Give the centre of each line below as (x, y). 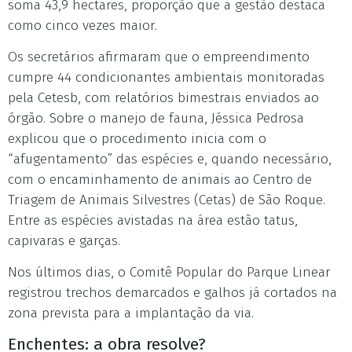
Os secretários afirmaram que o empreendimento (159, 57)
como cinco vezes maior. (82, 26)
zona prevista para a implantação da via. (131, 313)
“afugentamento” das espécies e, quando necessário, (170, 159)
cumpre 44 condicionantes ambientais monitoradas (166, 77)
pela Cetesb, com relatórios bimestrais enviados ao (163, 98)
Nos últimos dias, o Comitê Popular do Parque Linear (169, 272)
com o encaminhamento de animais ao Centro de (160, 180)
